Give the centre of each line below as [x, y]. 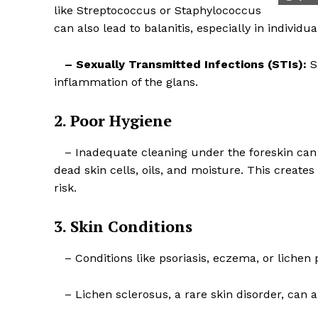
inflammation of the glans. [126, 82]
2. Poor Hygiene [113, 121]
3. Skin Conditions [123, 226]
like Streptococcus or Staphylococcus [158, 11]
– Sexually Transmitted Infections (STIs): [186, 65]
